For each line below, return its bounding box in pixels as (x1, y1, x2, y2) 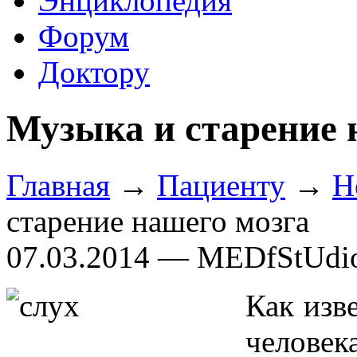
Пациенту (157, 167, 285, 202)
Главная (6, 167, 110, 202)
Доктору (38, 55, 150, 89)
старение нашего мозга (6, 203, 309, 238)
